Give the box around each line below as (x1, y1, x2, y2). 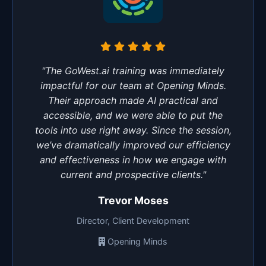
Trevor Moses (97, 194, 169, 207)
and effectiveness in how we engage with (40, 153, 226, 166)
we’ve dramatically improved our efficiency (36, 138, 230, 151)
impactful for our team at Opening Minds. (40, 79, 226, 91)
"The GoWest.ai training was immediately (42, 64, 224, 77)
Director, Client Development (77, 215, 189, 226)
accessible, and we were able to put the (43, 109, 223, 121)
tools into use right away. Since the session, (34, 123, 232, 136)
